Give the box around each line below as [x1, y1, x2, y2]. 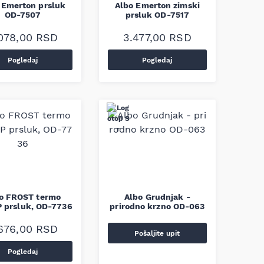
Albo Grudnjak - [124, 192, 190, 202]
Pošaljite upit [134, 229, 180, 237]
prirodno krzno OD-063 [110, 202, 205, 211]
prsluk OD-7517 [125, 10, 190, 19]
